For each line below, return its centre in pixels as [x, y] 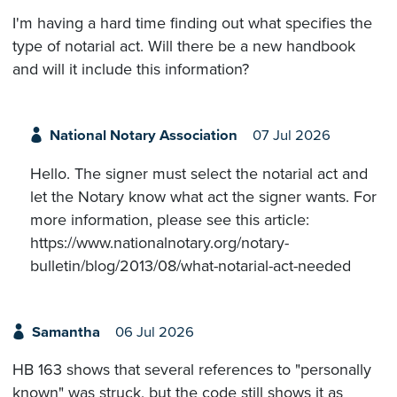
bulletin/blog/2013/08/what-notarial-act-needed [191, 265]
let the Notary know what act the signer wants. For [203, 196]
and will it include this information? [131, 70]
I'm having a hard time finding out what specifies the [192, 23]
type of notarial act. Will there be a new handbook [184, 47]
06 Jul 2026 [154, 332]
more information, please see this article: [170, 219]
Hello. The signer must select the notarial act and [199, 173]
